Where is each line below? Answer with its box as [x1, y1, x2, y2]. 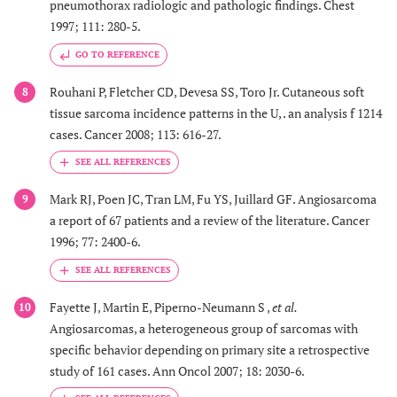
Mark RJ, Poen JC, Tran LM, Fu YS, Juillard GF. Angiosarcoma [50, 191, 377, 208]
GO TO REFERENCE [75, 48, 160, 60]
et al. [272, 298, 297, 315]
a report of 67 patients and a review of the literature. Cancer [50, 212, 370, 230]
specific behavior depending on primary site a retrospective [50, 340, 370, 358]
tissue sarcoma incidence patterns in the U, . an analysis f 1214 [50, 104, 382, 121]
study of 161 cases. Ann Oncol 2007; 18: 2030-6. [50, 362, 305, 379]
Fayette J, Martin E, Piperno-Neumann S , [50, 298, 272, 315]
